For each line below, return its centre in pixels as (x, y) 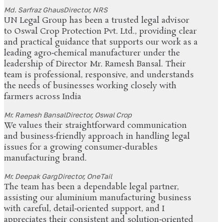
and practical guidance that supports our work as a (101, 43)
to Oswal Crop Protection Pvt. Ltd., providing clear (100, 32)
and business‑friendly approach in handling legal (97, 137)
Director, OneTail (85, 176)
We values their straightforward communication (95, 126)
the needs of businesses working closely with (90, 86)
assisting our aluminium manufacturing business (98, 198)
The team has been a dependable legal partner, (91, 187)
